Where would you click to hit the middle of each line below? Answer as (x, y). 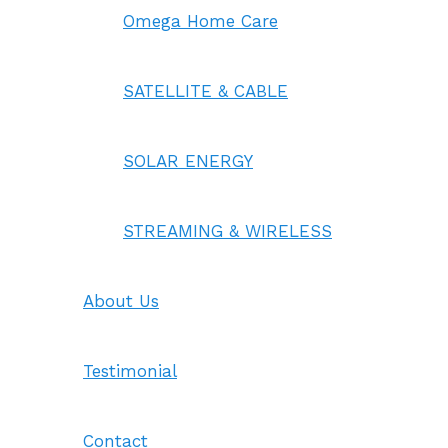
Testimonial (130, 371)
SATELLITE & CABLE (205, 91)
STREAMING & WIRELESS (227, 231)
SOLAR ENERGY (188, 161)
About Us (121, 301)
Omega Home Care (200, 21)
